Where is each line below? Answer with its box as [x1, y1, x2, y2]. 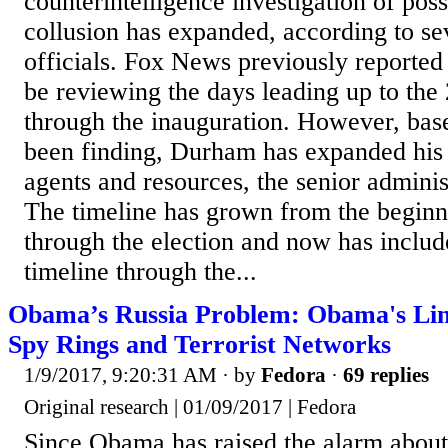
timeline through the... [24, 257, 257, 287]
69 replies [343, 363, 429, 388]
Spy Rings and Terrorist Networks [8, 330, 391, 360]
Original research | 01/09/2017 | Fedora [24, 394, 356, 419]
